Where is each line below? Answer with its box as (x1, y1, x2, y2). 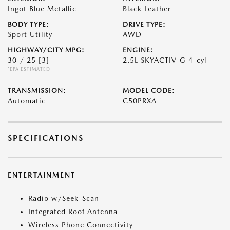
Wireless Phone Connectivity (28, 221, 133, 229)
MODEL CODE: (123, 87, 175, 94)
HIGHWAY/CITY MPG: (8, 46, 85, 54)
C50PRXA (123, 97, 157, 105)
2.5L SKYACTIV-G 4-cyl (123, 56, 206, 64)
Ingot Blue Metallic (8, 5, 76, 13)
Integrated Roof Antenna (28, 207, 118, 216)
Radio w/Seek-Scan (28, 194, 99, 202)
